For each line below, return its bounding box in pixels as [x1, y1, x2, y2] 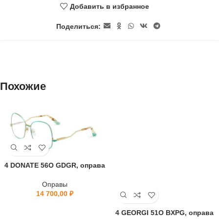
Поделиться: [56, 22, 101, 30]
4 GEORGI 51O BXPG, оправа [115, 209, 214, 217]
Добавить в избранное [69, 2, 149, 10]
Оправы [42, 180, 67, 189]
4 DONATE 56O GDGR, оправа [4, 161, 105, 170]
